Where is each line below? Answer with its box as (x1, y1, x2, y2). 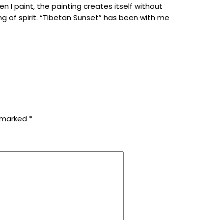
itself (114, 1, 135, 12)
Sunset (73, 12, 99, 23)
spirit (19, 12, 36, 23)
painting (52, 1, 83, 12)
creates (83, 1, 114, 12)
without (135, 1, 163, 12)
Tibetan (43, 12, 73, 23)
